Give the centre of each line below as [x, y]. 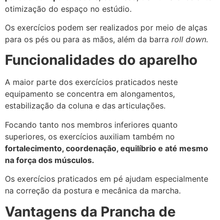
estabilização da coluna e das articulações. [85, 106]
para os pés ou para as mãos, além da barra [88, 39]
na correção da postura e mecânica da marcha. [93, 191]
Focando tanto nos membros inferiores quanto [91, 124]
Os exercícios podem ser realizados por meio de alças [106, 27]
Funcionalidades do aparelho [101, 60]
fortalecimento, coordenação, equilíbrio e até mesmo [107, 148]
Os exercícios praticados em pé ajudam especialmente [107, 179]
